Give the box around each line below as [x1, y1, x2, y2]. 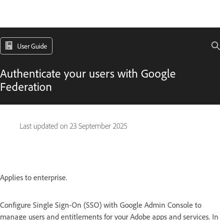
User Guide [17, 42, 47, 50]
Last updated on [20, 121, 70, 131]
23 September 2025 [70, 121, 127, 131]
